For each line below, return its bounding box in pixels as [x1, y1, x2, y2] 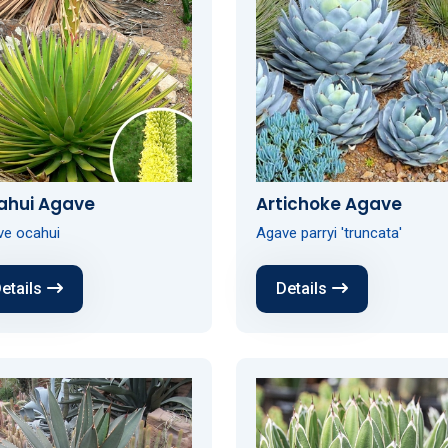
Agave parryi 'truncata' [255, 223, 402, 242]
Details [275, 278, 327, 298]
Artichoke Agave [255, 191, 402, 216]
